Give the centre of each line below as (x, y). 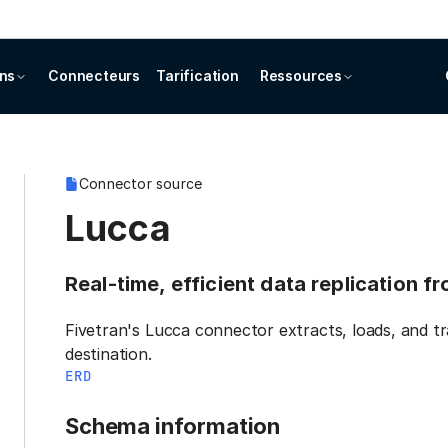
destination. (108, 354)
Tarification (197, 75)
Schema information (173, 426)
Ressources (300, 75)
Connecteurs (94, 75)
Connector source (141, 183)
